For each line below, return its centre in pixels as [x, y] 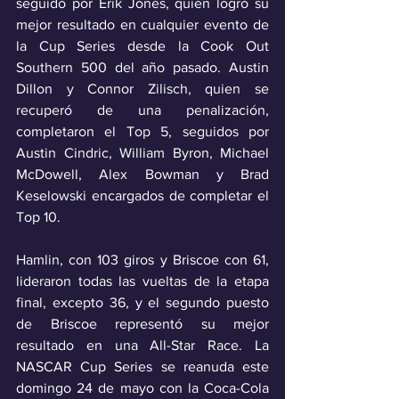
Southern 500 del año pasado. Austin [142, 67]
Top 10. [38, 216]
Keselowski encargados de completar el [142, 195]
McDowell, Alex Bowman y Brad [142, 174]
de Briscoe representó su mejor [142, 323]
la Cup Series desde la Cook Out [142, 45]
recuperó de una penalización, [142, 110]
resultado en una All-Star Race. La [142, 345]
